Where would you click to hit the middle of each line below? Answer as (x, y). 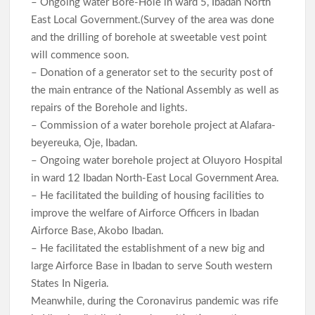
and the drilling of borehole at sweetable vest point (149, 38)
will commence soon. (82, 56)
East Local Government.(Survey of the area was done (153, 20)
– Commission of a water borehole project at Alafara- (154, 126)
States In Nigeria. (72, 284)
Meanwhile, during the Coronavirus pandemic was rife (155, 302)
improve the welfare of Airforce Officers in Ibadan (145, 214)
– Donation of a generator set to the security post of (152, 73)
